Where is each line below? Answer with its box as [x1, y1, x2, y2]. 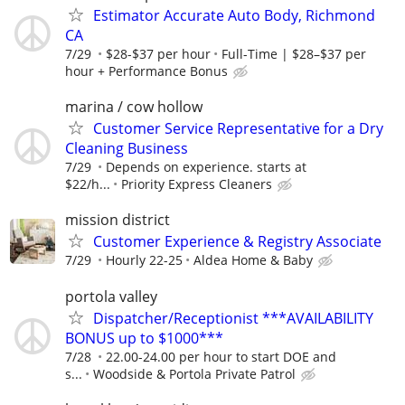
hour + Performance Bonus [65, 62, 228, 80]
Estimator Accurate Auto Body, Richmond [93, 5, 375, 25]
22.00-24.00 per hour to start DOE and [106, 347, 336, 365]
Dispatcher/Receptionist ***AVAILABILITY [93, 307, 373, 328]
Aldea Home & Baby [193, 251, 313, 269]
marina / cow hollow [65, 97, 202, 118]
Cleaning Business [65, 138, 188, 159]
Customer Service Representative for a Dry [93, 118, 383, 139]
